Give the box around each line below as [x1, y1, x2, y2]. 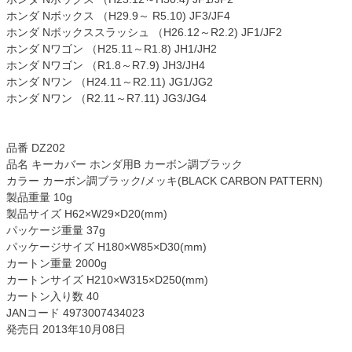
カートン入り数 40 [6, 289, 99, 302]
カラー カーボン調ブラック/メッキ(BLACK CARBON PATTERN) [6, 174, 323, 187]
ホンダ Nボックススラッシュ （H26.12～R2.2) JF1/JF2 [6, 25, 282, 38]
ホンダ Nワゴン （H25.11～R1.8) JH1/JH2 [6, 42, 217, 55]
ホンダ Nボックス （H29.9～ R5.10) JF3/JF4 [6, 9, 230, 22]
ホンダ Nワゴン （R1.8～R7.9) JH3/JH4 [6, 58, 205, 71]
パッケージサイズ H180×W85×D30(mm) [6, 240, 207, 253]
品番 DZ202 [6, 141, 65, 154]
